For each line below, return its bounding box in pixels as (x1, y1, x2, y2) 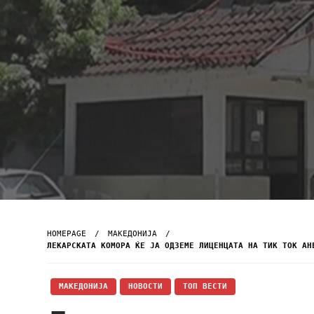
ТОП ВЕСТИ (183, 282, 227, 291)
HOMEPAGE (47, 229, 86, 238)
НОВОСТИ (128, 282, 163, 291)
